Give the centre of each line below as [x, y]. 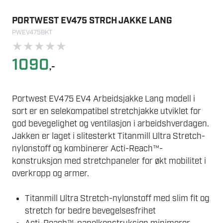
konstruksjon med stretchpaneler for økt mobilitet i [109, 161]
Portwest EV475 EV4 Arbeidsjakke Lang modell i [104, 99]
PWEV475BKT [32, 32]
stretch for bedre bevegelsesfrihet [90, 211]
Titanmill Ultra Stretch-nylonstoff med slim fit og [117, 199]
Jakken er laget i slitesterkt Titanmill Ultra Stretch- [109, 136]
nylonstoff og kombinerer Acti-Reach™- [87, 149]
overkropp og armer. [51, 173]
